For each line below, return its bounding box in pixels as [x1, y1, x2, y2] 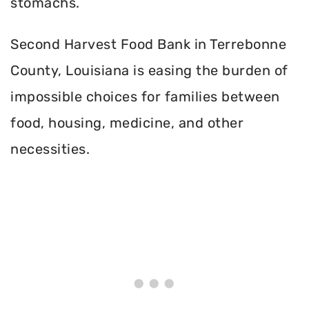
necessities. [10, 141, 90, 158]
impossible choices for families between [10, 88, 280, 106]
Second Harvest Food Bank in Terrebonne [10, 36, 286, 53]
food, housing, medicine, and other [10, 114, 243, 132]
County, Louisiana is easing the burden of [10, 62, 288, 79]
